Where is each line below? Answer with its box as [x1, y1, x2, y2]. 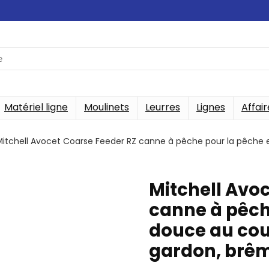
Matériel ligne [4, 100, 68, 114]
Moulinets [84, 100, 129, 114]
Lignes [196, 100, 225, 114]
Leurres [145, 100, 180, 114]
